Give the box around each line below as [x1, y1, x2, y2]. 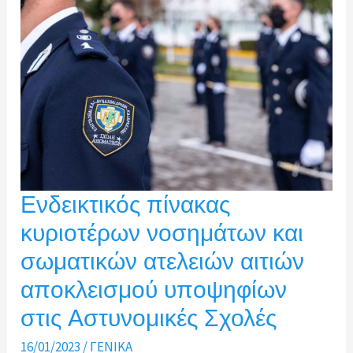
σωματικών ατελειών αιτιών [20, 247, 305, 277]
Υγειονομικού [20, 17, 96, 35]
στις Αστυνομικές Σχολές [20, 303, 277, 333]
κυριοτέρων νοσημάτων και [20, 218, 304, 248]
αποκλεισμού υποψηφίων [20, 275, 288, 305]
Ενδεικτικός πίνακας [20, 190, 231, 220]
